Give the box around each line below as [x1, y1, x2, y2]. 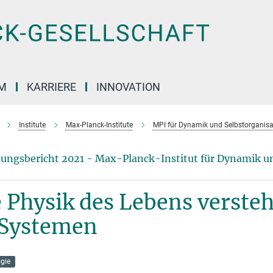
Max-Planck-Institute [65, 121, 133, 129]
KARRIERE [27, 80, 76, 93]
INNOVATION [96, 80, 160, 93]
